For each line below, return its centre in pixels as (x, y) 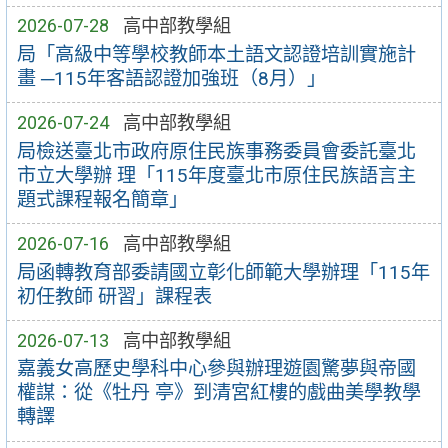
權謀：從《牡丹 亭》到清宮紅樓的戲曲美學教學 (218, 393)
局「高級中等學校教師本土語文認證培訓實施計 (216, 54)
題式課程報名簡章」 (102, 199)
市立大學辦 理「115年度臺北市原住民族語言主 (216, 175)
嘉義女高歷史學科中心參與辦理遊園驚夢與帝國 (216, 369)
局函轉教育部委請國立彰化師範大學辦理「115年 (223, 272)
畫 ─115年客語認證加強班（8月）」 (171, 78)
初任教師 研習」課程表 (114, 296)
